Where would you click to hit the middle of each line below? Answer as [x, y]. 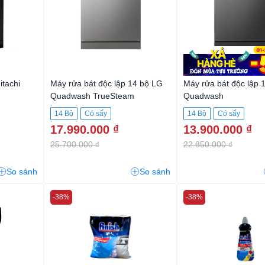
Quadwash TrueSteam [92, 96]
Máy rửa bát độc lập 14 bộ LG [106, 83]
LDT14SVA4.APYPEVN [93, 108]
